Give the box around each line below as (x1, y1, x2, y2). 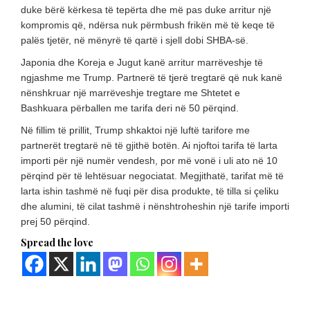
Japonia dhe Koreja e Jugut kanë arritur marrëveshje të (21, 56, 263, 68)
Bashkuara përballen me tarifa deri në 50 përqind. (21, 102, 239, 113)
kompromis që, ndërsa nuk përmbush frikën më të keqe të (21, 19, 275, 30)
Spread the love (21, 235, 93, 249)
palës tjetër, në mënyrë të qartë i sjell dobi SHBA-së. (21, 34, 248, 46)
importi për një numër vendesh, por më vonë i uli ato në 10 (21, 154, 277, 166)
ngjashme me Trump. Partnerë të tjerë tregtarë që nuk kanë (21, 71, 282, 83)
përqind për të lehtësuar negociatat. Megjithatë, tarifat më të (21, 170, 284, 181)
